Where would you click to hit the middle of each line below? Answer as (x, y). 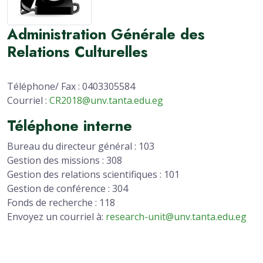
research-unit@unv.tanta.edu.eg (176, 217)
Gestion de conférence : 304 (68, 189)
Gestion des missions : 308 (65, 161)
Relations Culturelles (77, 52)
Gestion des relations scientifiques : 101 (93, 175)
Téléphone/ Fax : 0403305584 (71, 87)
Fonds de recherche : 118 (61, 203)
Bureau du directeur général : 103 (81, 146)
